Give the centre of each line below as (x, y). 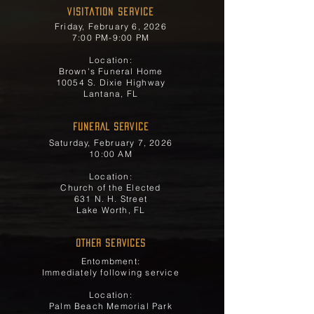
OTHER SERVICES (111, 243)
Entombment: (111, 261)
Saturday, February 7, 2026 (111, 143)
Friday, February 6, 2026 (111, 26)
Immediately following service (111, 272)
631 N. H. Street (111, 199)
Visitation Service (111, 12)
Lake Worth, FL (111, 210)
